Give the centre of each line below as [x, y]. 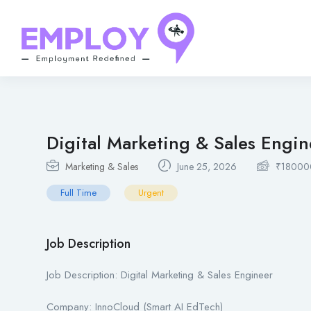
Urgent [151, 193]
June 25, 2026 [205, 167]
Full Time [78, 193]
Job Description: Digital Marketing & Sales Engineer [160, 275]
